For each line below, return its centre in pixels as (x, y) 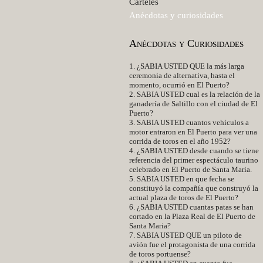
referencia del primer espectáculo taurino (194, 160)
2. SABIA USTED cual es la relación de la (195, 94)
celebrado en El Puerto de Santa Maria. (190, 169)
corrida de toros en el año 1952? (180, 141)
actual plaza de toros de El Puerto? (184, 198)
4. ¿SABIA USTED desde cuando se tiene (194, 151)
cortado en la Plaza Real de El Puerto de (192, 216)
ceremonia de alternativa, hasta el (182, 75)
